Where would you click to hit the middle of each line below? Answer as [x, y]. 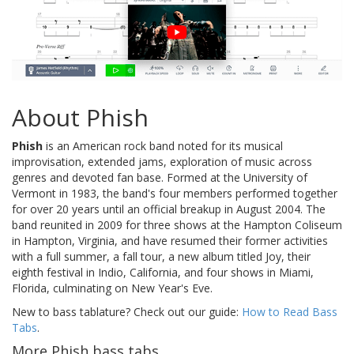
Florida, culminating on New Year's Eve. [112, 288]
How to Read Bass [290, 311]
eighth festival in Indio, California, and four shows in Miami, [163, 272]
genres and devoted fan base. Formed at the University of [160, 177]
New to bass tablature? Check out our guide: [127, 311]
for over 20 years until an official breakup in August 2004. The [169, 209]
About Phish [80, 117]
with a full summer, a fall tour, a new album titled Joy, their [161, 256]
